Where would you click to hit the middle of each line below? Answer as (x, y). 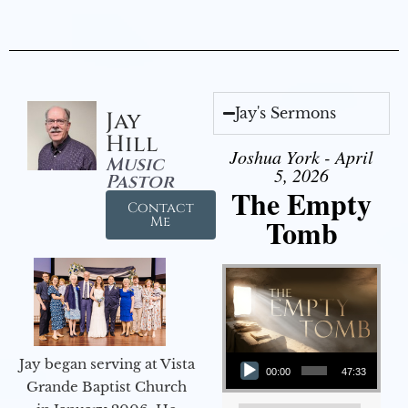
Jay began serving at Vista (107, 363)
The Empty (301, 203)
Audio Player (247, 352)
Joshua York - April (301, 156)
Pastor (139, 181)
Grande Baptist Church (107, 386)
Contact (160, 208)
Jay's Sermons (286, 112)
